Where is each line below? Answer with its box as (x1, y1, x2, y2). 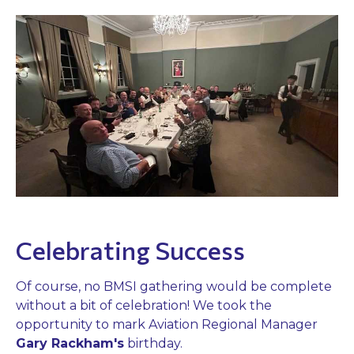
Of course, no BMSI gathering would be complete (16, 278, 332, 294)
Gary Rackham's (16, 335, 124, 351)
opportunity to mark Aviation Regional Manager (16, 316, 318, 332)
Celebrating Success (16, 233, 245, 265)
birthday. (124, 335, 186, 351)
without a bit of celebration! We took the (16, 297, 272, 313)
